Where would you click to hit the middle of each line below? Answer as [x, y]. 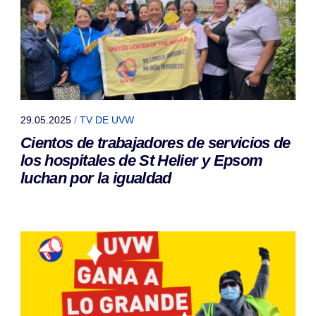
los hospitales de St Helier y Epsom [142, 161]
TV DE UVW [107, 120]
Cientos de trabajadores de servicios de [156, 143]
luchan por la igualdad [96, 178]
